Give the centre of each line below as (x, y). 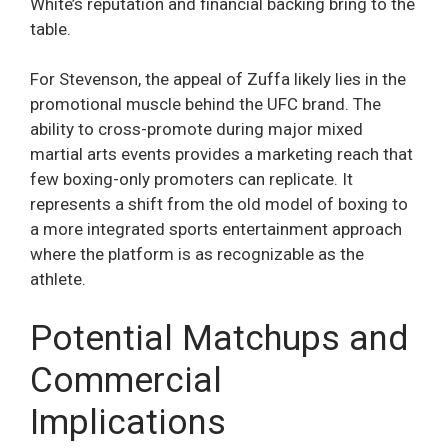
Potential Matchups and (219, 338)
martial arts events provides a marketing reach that (221, 154)
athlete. (58, 279)
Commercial (126, 380)
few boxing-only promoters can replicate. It (191, 179)
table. (50, 28)
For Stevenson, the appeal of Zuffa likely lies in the (218, 79)
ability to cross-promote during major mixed (196, 129)
